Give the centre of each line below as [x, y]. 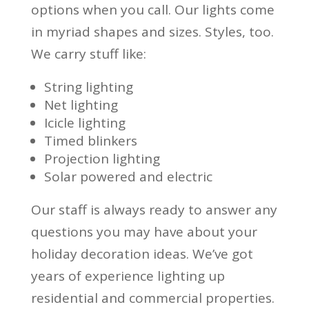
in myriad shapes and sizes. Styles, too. [152, 32]
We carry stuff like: [88, 54]
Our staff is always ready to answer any [154, 210]
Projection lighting [102, 159]
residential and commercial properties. [152, 298]
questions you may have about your [144, 232]
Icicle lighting [84, 123]
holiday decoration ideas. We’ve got [142, 254]
